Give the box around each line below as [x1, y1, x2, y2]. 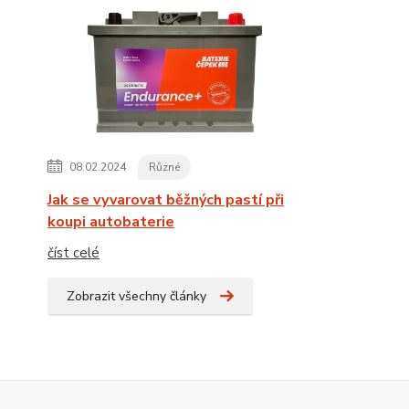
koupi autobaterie [47, 212, 174, 232]
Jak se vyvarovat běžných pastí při [47, 190, 284, 210]
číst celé [47, 244, 100, 262]
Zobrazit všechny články [67, 288, 206, 305]
